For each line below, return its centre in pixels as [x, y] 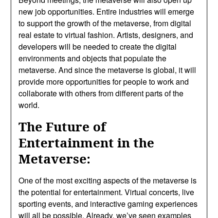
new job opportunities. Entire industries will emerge [107, 11]
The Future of [63, 126]
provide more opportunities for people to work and [104, 81]
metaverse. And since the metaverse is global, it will [108, 70]
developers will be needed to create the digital [98, 46]
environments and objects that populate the [93, 58]
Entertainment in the [87, 142]
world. [29, 105]
